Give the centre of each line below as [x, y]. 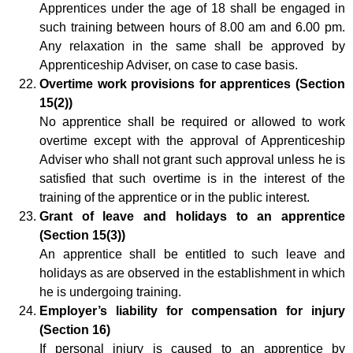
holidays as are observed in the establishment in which [192, 273]
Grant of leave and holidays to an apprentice [192, 216]
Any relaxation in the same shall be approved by [192, 46]
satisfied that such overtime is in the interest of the [192, 178]
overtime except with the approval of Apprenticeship [192, 140]
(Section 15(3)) [82, 235]
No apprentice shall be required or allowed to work [192, 121]
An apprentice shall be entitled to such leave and [192, 254]
